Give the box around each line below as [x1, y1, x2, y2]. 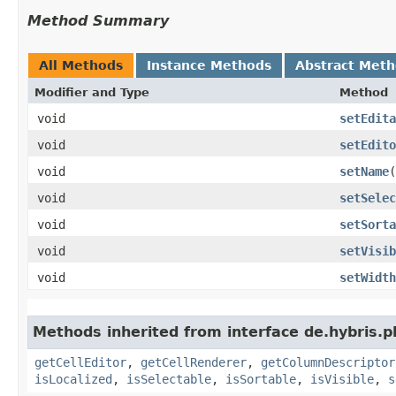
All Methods [39, 57, 123, 72]
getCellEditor [34, 354, 126, 369]
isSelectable [126, 371, 211, 386]
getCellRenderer [141, 354, 247, 369]
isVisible [310, 371, 374, 386]
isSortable [225, 371, 296, 386]
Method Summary [27, 11, 169, 29]
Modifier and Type [34, 85, 149, 99]
